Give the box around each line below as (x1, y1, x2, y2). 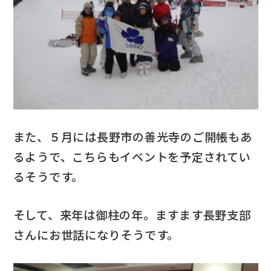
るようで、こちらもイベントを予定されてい (13, 148, 251, 166)
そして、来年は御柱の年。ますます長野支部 (13, 206, 251, 224)
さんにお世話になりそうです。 (13, 226, 180, 244)
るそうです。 (13, 168, 84, 186)
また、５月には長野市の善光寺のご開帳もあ (13, 128, 252, 146)
